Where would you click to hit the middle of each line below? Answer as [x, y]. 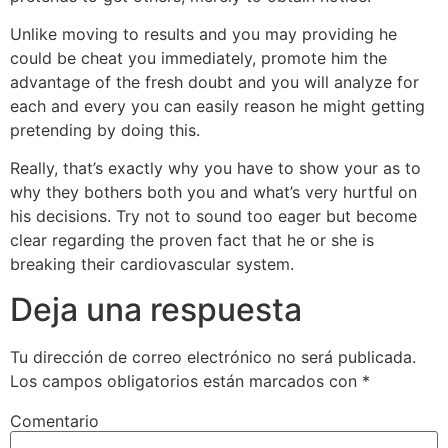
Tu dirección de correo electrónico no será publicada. [213, 356]
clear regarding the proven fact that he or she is [192, 240]
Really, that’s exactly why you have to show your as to [215, 168]
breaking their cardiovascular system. [152, 264]
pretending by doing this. [105, 130]
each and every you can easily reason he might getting [217, 106]
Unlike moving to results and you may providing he [203, 34]
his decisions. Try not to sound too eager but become [213, 216]
